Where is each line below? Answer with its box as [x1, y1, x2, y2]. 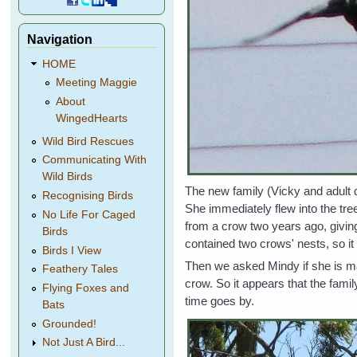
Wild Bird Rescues [42, 135, 135, 147]
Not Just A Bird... [42, 336, 126, 349]
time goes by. [185, 293, 255, 308]
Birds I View [42, 244, 102, 257]
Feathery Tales [42, 263, 119, 276]
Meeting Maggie [55, 76, 137, 89]
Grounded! [42, 317, 97, 330]
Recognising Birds [42, 190, 134, 202]
